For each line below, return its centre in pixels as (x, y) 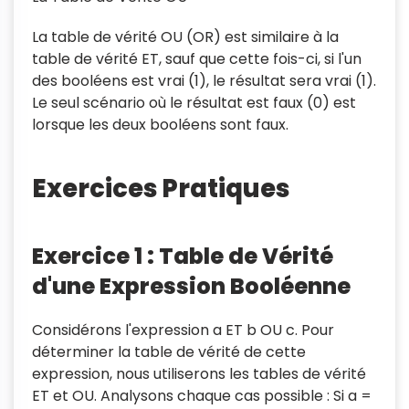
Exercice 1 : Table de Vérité (183, 256)
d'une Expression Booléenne (191, 286)
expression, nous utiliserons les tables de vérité (199, 374)
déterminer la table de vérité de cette (169, 352)
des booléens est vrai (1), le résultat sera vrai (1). (204, 81)
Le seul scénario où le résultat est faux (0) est (194, 103)
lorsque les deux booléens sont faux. (160, 125)
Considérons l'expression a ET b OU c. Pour (183, 330)
